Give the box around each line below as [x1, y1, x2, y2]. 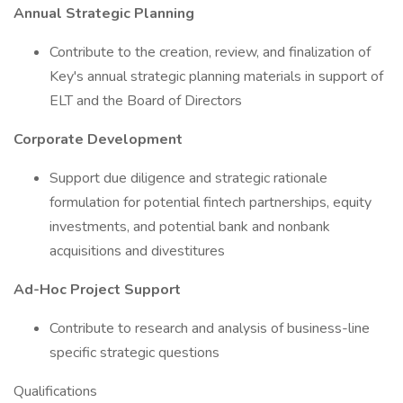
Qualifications [13, 381, 97, 401]
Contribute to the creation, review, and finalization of [49, 42, 371, 62]
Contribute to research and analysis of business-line [49, 318, 370, 338]
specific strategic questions [49, 343, 219, 363]
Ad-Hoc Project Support [13, 280, 181, 300]
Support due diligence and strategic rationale [49, 168, 327, 188]
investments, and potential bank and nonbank [49, 217, 330, 237]
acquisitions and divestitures [49, 241, 225, 261]
